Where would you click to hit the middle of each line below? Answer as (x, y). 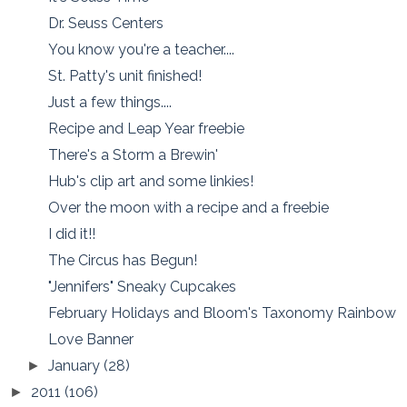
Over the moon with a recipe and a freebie (189, 208)
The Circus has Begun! (123, 261)
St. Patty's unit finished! (125, 76)
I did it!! (72, 234)
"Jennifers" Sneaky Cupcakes (143, 287)
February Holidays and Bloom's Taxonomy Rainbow (223, 313)
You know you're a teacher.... (142, 50)
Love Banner (91, 340)
